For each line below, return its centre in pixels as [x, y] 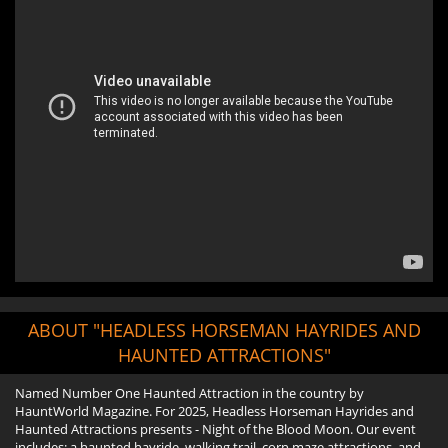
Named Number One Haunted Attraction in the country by [189, 392]
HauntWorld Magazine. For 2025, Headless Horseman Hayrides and [214, 410]
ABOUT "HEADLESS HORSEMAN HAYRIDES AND [224, 329]
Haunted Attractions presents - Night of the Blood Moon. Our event [215, 428]
